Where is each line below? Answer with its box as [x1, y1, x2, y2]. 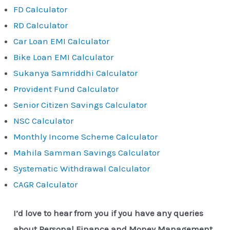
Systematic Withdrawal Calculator [13, 163, 150, 174]
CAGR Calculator [13, 179, 78, 189]
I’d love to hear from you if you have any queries [13, 208, 204, 219]
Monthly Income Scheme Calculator [13, 131, 158, 142]
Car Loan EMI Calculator [13, 35, 110, 46]
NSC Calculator [13, 115, 74, 126]
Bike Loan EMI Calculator [13, 51, 114, 62]
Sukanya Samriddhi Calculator [13, 67, 138, 78]
